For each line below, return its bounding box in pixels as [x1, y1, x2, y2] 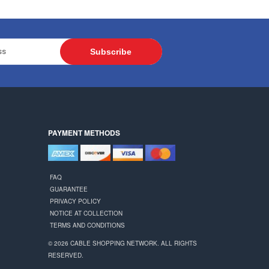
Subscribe [90, 46, 132, 56]
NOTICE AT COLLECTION [50, 209, 123, 217]
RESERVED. [48, 251, 84, 259]
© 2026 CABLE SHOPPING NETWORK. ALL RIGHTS [48, 239, 198, 247]
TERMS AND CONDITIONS [50, 221, 125, 229]
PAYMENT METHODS [48, 127, 121, 138]
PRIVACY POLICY [50, 197, 101, 205]
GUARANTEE [50, 185, 88, 193]
